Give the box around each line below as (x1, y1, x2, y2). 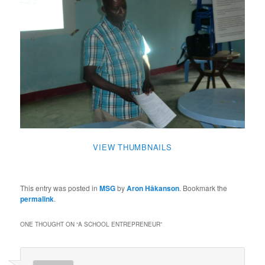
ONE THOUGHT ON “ (20, 219, 79, 228)
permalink (20, 193, 54, 204)
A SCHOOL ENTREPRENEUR (78, 219, 161, 228)
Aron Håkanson (127, 182, 180, 193)
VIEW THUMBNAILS (93, 141, 172, 153)
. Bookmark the (179, 182, 228, 193)
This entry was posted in (20, 182, 100, 193)
